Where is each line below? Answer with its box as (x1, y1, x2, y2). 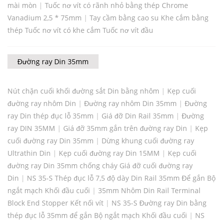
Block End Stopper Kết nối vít (7, 198, 104, 208)
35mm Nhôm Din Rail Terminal (98, 186, 201, 196)
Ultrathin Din (7, 148, 51, 158)
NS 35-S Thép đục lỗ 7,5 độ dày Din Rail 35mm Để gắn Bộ (27, 173, 216, 183)
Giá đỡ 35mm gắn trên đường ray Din (63, 123, 187, 133)
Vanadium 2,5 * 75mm (7, 13, 82, 23)
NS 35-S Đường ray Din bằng (111, 198, 207, 208)
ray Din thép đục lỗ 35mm (7, 111, 94, 121)
